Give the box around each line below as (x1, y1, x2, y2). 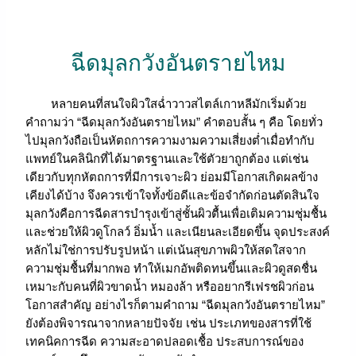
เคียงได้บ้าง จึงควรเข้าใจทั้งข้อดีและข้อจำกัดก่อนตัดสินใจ (25, 188, 320, 202)
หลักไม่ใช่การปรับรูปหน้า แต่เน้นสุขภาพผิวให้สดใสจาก (25, 242, 307, 257)
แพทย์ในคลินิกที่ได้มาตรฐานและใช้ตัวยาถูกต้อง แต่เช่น (25, 151, 309, 165)
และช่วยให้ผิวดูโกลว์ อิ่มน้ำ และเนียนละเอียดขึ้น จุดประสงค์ (25, 224, 331, 238)
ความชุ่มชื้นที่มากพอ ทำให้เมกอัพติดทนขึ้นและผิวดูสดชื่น (25, 261, 318, 275)
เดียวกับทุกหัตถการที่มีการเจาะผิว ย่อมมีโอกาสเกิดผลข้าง (25, 169, 319, 184)
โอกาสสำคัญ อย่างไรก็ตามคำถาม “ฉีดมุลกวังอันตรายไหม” (25, 297, 326, 311)
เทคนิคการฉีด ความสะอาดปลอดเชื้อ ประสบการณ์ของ (25, 334, 304, 348)
